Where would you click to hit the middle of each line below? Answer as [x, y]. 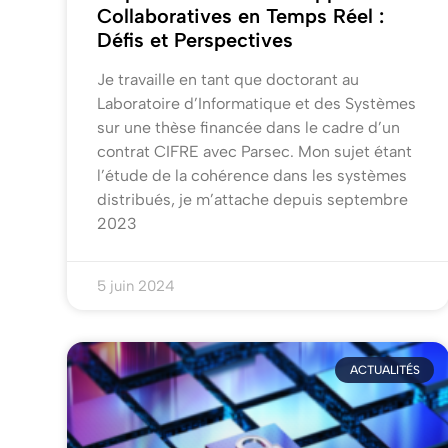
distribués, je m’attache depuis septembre [253, 200]
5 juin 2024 [136, 286]
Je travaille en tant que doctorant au [228, 80]
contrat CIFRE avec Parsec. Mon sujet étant [255, 152]
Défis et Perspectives [195, 40]
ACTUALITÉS [384, 370]
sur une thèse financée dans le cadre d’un [249, 128]
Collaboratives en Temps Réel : [241, 16]
